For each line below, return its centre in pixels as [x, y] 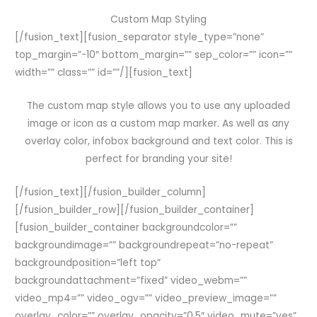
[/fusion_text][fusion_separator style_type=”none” [140, 37]
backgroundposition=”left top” [88, 263]
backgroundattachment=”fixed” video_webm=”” [131, 280]
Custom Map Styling [158, 19]
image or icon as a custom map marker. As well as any [158, 123]
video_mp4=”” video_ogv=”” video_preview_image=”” [146, 298]
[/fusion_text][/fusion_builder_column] [111, 192]
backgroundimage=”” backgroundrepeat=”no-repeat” [144, 245]
